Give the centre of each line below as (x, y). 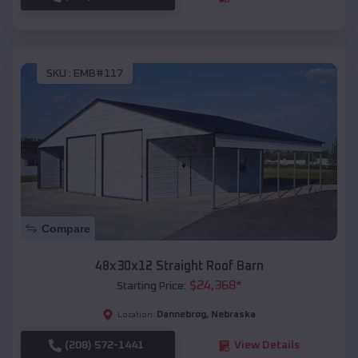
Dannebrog (181, 315)
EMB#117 (98, 73)
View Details (267, 346)
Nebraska (233, 315)
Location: (136, 315)
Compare (66, 229)
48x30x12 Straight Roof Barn (179, 267)
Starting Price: (151, 286)
